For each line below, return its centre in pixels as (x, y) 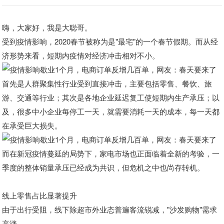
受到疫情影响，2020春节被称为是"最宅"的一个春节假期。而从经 (110, 41)
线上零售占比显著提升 (40, 195)
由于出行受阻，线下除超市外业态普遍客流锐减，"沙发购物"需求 (110, 209)
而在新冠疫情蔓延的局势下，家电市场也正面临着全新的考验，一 (111, 153)
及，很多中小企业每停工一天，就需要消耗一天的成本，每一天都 (111, 111)
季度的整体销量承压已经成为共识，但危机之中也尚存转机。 (103, 167)
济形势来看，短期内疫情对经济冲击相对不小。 (81, 55)
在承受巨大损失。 (32, 125)
